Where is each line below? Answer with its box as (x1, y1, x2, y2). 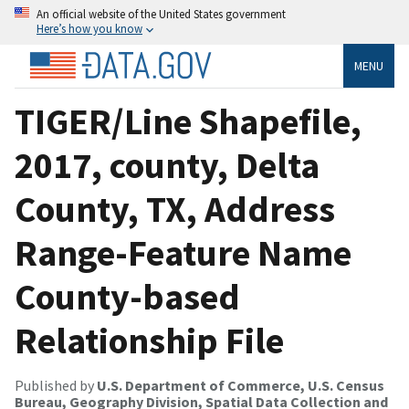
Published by (15, 375, 97, 394)
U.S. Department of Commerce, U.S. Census (97, 375, 384, 394)
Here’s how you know (37, 21, 142, 36)
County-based (15, 273, 240, 320)
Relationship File (15, 317, 284, 363)
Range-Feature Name (15, 229, 351, 276)
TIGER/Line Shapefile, (15, 98, 362, 144)
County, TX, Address (15, 185, 335, 232)
